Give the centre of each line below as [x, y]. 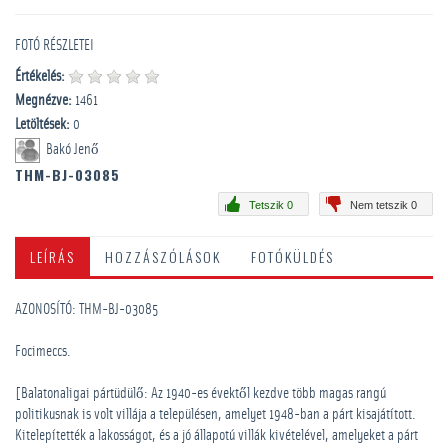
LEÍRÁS [52, 256]
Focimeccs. [43, 351]
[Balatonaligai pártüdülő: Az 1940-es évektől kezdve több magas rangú [200, 393]
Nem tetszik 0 [383, 205]
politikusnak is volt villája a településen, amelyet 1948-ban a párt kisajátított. [215, 414]
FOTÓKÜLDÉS [292, 256]
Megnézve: [43, 100]
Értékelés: [40, 76]
